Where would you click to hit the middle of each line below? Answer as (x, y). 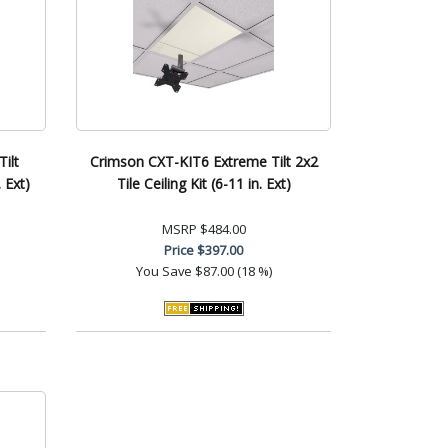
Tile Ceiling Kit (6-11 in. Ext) (203, 183)
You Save (163, 270)
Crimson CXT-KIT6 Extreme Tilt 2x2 (203, 161)
